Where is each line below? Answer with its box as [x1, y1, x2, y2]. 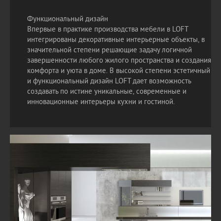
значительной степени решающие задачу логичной [27, 46, 192, 55]
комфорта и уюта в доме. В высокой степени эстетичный [27, 67, 210, 76]
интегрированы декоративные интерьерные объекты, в [27, 36, 205, 45]
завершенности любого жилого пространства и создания [27, 56, 211, 66]
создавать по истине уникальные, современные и [27, 87, 186, 97]
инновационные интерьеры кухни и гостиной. [27, 98, 175, 107]
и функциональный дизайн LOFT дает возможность [27, 77, 191, 86]
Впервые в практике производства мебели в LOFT [27, 25, 188, 35]
